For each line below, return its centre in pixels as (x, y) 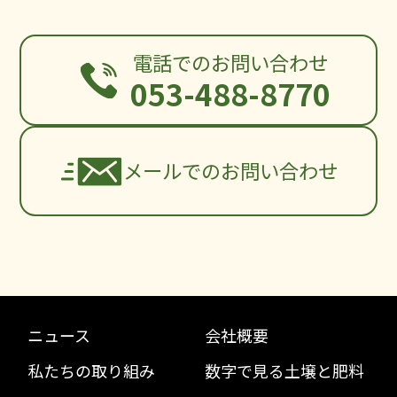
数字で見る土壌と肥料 (284, 370)
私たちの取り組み (92, 370)
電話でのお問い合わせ (230, 62)
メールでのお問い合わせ (230, 171)
